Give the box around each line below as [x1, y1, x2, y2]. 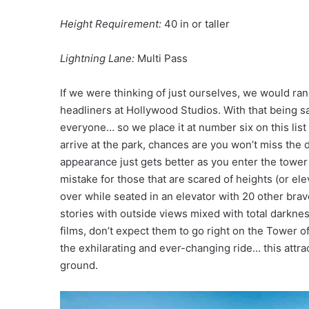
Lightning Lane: [60, 52, 137, 66]
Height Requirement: [60, 17, 164, 31]
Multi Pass [137, 52, 188, 66]
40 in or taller [164, 17, 230, 31]
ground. [60, 259, 98, 272]
